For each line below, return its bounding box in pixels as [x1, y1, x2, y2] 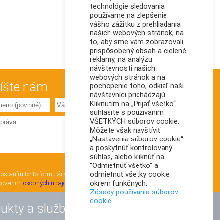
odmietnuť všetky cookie [90, 170, 170, 179]
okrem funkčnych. [90, 179, 147, 188]
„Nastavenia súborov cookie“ [90, 135, 183, 143]
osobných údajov [23, 179, 69, 187]
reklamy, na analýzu [90, 55, 152, 64]
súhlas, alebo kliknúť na [90, 152, 164, 161]
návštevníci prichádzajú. [90, 90, 166, 99]
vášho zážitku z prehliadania [90, 20, 181, 28]
